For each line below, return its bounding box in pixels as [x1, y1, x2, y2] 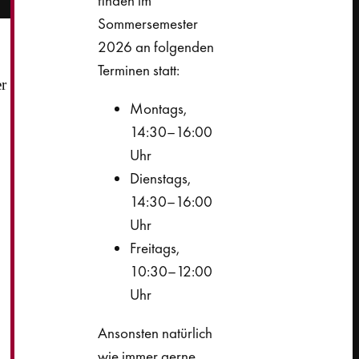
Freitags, [129, 237, 179, 258]
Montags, [129, 98, 187, 119]
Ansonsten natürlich [97, 322, 212, 343]
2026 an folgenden [97, 36, 214, 57]
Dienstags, [129, 167, 191, 188]
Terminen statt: [97, 59, 179, 80]
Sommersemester [97, 13, 198, 34]
